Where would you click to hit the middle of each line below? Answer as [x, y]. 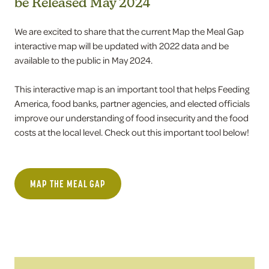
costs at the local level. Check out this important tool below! [132, 132]
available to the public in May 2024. [83, 60]
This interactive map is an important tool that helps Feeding [132, 89]
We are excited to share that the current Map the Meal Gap [129, 31]
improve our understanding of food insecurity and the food [131, 118]
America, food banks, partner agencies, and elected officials [132, 103]
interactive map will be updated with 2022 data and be [122, 46]
